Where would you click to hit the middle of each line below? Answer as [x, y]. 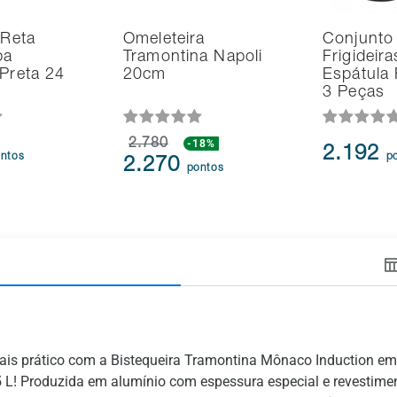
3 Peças [354, 93]
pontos [205, 169]
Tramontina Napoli [193, 58]
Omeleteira [164, 40]
